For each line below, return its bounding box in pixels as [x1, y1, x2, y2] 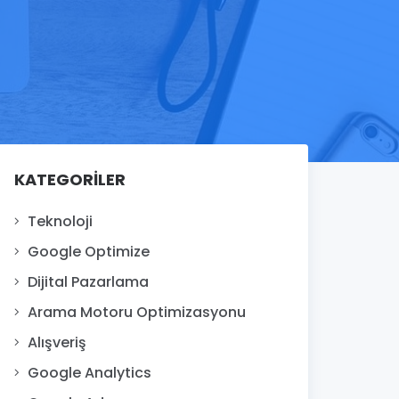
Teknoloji [28, 210, 93, 232]
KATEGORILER [14, 167, 126, 191]
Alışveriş [28, 331, 86, 353]
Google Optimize [28, 240, 150, 262]
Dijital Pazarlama [28, 271, 149, 292]
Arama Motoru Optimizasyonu [28, 301, 246, 322]
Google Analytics [28, 362, 151, 383]
